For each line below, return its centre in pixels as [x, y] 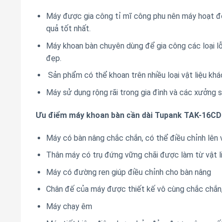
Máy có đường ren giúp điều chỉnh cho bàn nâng [128, 172]
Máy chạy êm [69, 207]
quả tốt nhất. [68, 29]
